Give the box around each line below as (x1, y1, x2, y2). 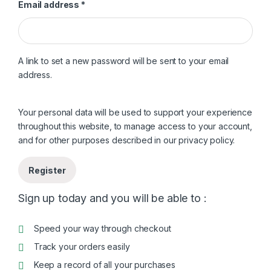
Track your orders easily (33, 241, 130, 252)
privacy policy (178, 135, 233, 146)
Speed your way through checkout (33, 223, 171, 234)
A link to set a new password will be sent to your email (18, 56, 229, 67)
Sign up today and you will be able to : (18, 192, 207, 205)
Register (28, 165, 66, 175)
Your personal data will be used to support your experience (18, 107, 252, 118)
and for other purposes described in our (18, 135, 179, 146)
